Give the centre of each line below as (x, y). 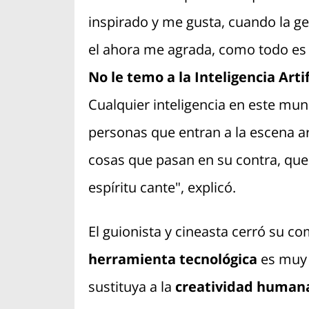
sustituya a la (130, 287)
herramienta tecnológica (172, 259)
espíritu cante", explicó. (163, 188)
